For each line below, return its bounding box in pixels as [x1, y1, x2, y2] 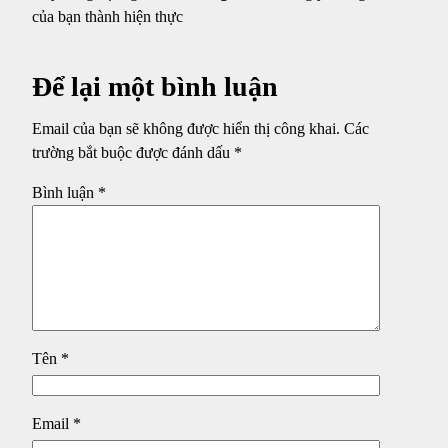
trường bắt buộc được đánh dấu [32, 143, 234, 161]
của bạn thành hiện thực [32, 7, 183, 25]
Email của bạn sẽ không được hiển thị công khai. [32, 119, 340, 137]
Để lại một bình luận [32, 70, 278, 102]
